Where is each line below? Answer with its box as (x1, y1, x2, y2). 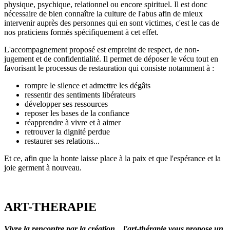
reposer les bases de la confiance (25, 109, 131, 118)
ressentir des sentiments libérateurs (25, 90, 136, 100)
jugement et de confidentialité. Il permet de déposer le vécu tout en (4, 54, 218, 64)
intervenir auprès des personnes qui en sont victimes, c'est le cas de (4, 18, 219, 28)
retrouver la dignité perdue (25, 127, 112, 137)
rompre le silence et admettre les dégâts (25, 81, 150, 90)
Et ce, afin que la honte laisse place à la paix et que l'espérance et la (4, 154, 221, 163)
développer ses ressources (25, 100, 108, 109)
